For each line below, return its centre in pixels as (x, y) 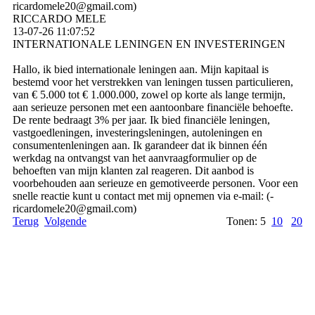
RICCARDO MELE (59, 18)
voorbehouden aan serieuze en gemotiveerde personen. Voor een (155, 183)
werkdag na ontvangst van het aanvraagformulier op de (134, 157)
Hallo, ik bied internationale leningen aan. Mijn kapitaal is (140, 69)
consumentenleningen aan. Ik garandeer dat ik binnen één (140, 145)
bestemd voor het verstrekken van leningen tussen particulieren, (153, 82)
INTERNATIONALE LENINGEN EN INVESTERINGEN (149, 44)
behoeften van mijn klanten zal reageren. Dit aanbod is (133, 170)
